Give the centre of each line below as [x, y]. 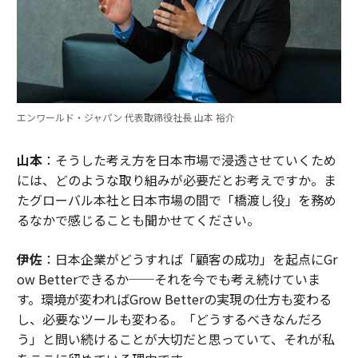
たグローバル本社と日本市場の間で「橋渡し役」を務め [176, 199]
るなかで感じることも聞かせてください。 [139, 219]
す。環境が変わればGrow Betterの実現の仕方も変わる [174, 298]
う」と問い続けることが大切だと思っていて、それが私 [175, 338]
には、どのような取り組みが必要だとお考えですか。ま [176, 179]
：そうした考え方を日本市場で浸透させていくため [189, 159]
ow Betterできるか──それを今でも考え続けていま [168, 278]
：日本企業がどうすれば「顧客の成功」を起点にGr [189, 259]
